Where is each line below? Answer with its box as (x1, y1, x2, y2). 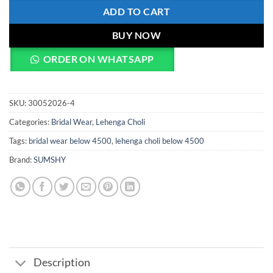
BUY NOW (112, 29, 161, 41)
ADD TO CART (102, 5, 171, 17)
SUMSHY (34, 154, 66, 165)
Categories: (9, 116, 51, 127)
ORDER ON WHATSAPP (43, 53, 154, 65)
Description (34, 256, 91, 269)
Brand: (9, 154, 34, 165)
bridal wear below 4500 (29, 135, 112, 146)
